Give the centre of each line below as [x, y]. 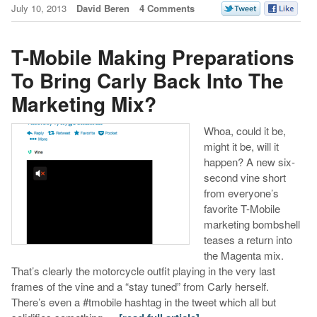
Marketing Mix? [83, 104]
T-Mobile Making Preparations [152, 57]
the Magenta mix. [243, 255]
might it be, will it [241, 146]
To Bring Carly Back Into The [147, 81]
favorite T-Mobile [242, 208]
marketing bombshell [252, 224]
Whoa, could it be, [244, 130]
